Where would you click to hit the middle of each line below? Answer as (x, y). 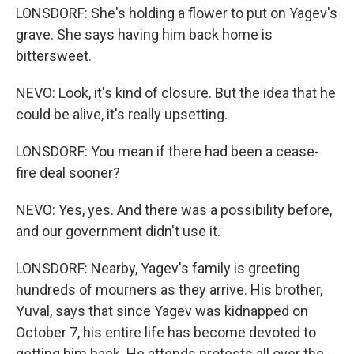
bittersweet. (54, 56)
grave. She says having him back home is (144, 34)
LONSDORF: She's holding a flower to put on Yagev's (177, 13)
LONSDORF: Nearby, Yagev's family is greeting (158, 268)
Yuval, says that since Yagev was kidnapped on (162, 311)
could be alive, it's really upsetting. (122, 114)
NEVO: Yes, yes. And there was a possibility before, (174, 210)
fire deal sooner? (68, 173)
